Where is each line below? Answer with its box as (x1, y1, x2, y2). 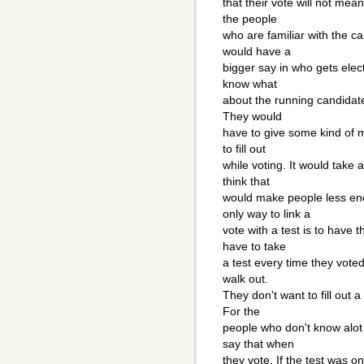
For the (223, 305, 260, 318)
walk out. (223, 272, 268, 286)
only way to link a (223, 207, 310, 221)
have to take (223, 240, 286, 253)
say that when (223, 337, 294, 351)
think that (223, 175, 270, 188)
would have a (223, 45, 291, 58)
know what (223, 77, 277, 91)
